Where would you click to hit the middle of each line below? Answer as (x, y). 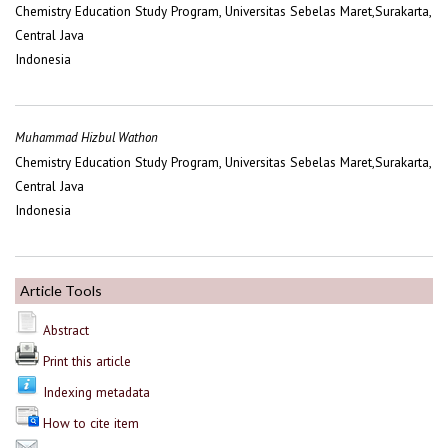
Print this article (87, 361)
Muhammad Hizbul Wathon (86, 138)
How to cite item (91, 423)
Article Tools (61, 291)
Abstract (66, 330)
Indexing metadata (96, 392)
